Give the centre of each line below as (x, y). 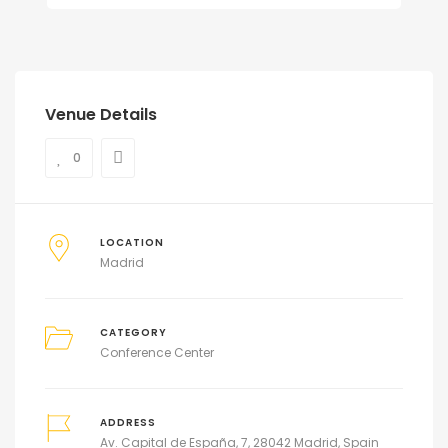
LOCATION (131, 242)
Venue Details (101, 114)
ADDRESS (127, 422)
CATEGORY (133, 332)
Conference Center (156, 352)
